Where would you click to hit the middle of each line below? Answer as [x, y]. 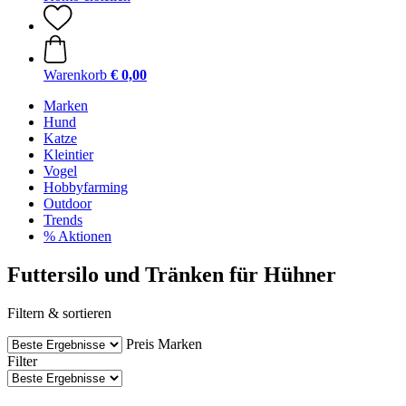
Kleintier [68, 155]
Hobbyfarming [86, 187]
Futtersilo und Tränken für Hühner [172, 274]
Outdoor [68, 203]
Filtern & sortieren [59, 313]
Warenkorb [75, 75]
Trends [63, 220]
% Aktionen [77, 236]
